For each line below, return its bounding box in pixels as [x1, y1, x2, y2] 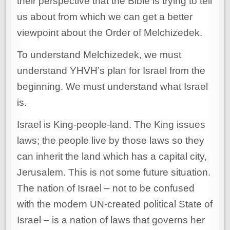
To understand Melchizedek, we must [17, 49, 182, 61]
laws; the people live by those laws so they [17, 135, 205, 146]
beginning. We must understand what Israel [17, 81, 208, 92]
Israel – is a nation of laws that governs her [17, 215, 205, 226]
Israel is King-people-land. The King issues [17, 119, 206, 130]
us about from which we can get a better [17, 11, 193, 23]
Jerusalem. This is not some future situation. [17, 167, 211, 178]
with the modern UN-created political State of [17, 199, 213, 210]
